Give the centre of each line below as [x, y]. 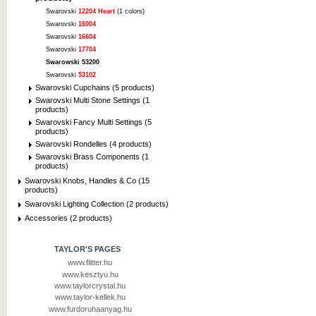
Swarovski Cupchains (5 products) [95, 88]
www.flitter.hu [90, 263]
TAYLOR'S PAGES [87, 249]
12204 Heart [97, 12]
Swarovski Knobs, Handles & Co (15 [87, 180]
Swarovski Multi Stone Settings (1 [92, 101]
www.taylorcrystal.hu [90, 285]
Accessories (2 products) [68, 218]
